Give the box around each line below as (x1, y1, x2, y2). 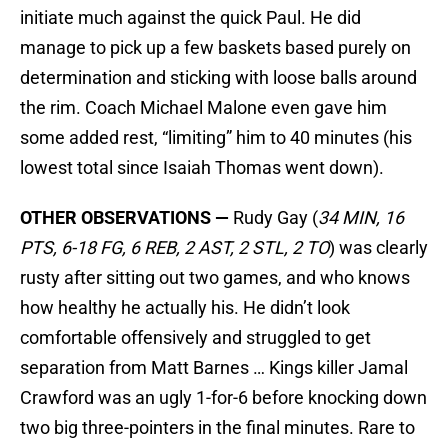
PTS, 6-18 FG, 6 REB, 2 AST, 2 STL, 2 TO (20, 237, 329, 259)
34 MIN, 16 (318, 207, 404, 229)
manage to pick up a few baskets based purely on (20, 37, 411, 59)
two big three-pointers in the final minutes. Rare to (20, 417, 415, 439)
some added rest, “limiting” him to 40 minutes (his (20, 127, 412, 149)
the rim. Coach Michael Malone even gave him (20, 97, 387, 119)
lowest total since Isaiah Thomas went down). (20, 157, 384, 179)
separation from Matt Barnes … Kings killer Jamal (20, 357, 408, 379)
